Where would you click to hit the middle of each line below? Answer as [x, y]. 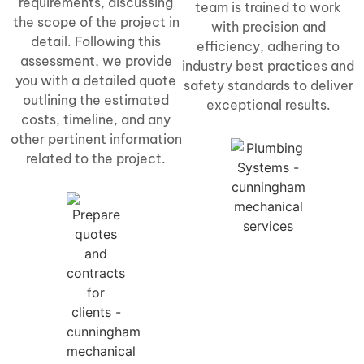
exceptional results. [268, 104]
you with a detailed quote [96, 80]
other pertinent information [96, 139]
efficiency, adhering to [268, 46]
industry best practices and [268, 65]
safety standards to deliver [268, 85]
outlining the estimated [96, 100]
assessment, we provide [96, 61]
